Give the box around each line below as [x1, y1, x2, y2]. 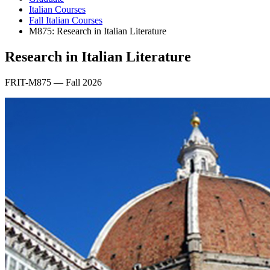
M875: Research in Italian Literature [29, 25, 166, 36]
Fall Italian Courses [29, 14, 102, 25]
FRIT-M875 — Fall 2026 [5, 77, 102, 87]
